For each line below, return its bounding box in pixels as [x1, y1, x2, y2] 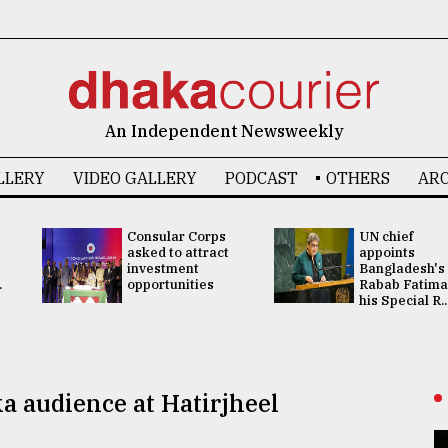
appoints [359, 244, 415, 261]
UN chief [359, 228, 413, 245]
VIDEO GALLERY [72, 168, 197, 188]
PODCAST [224, 168, 298, 188]
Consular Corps [126, 228, 226, 245]
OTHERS [325, 168, 390, 188]
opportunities [126, 276, 214, 293]
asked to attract [126, 244, 229, 261]
